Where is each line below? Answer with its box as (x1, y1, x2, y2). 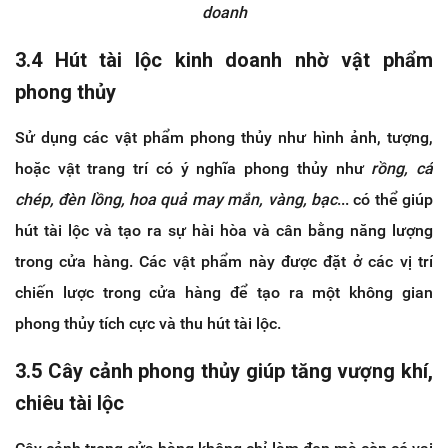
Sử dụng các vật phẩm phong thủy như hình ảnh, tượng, (15, 127, 433, 147)
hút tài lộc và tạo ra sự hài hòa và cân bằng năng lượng (15, 220, 433, 240)
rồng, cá (371, 158, 434, 178)
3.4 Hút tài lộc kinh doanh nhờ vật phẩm (15, 47, 433, 72)
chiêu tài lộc (15, 390, 124, 415)
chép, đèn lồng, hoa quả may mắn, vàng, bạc (15, 189, 337, 209)
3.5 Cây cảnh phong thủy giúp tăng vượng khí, (15, 358, 433, 383)
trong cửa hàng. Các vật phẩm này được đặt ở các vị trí (15, 251, 433, 271)
